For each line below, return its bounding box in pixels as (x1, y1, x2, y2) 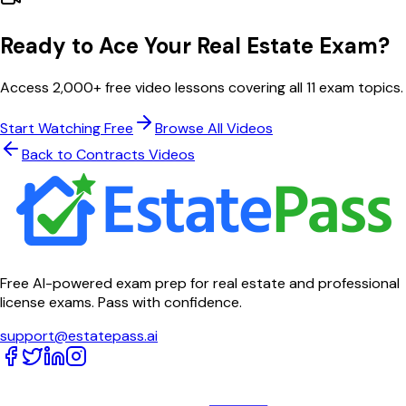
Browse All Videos (155, 119, 273, 139)
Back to (22, 145, 76, 165)
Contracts (76, 145, 145, 165)
